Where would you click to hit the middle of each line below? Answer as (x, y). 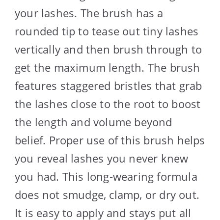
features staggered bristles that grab (109, 85)
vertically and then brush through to (109, 49)
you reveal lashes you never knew (102, 158)
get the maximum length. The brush (108, 67)
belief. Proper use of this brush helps (110, 140)
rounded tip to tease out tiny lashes (107, 31)
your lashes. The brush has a (89, 13)
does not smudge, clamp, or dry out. (107, 194)
